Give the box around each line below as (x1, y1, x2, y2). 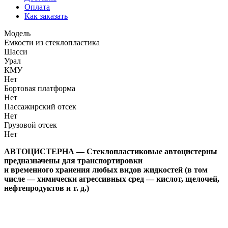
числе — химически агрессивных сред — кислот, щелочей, (4, 174, 219, 183)
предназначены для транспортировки (4, 156, 142, 165)
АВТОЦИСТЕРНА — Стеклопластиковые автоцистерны (4, 147, 217, 156)
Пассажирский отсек (4, 102, 76, 111)
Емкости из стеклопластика (4, 38, 100, 47)
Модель (4, 28, 31, 38)
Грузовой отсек (4, 120, 57, 129)
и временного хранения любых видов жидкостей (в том (4, 165, 208, 174)
